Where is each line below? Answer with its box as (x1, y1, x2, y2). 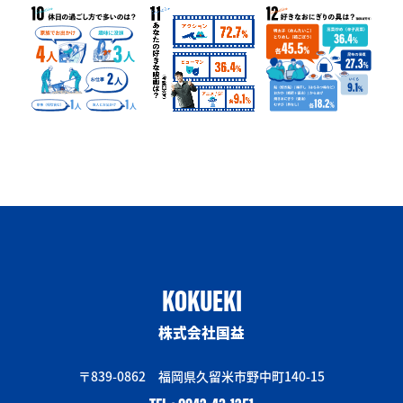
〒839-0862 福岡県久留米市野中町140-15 (78, 366, 325, 385)
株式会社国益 (158, 322, 245, 344)
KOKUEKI (161, 281, 242, 319)
